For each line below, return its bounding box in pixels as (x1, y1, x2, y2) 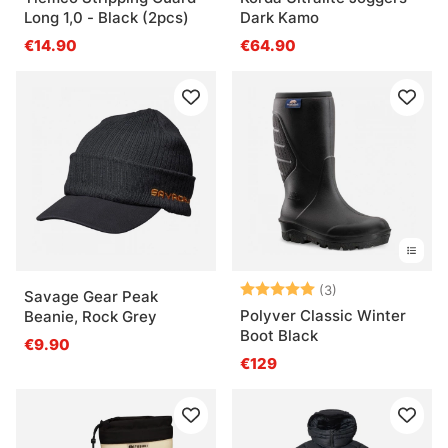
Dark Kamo (240, 7, 319, 27)
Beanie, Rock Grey (24, 306, 157, 326)
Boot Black (240, 325, 318, 345)
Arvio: (240, 278, 285, 298)
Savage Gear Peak (24, 286, 158, 306)
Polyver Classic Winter (240, 305, 406, 325)
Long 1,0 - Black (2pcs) (24, 7, 189, 27)
